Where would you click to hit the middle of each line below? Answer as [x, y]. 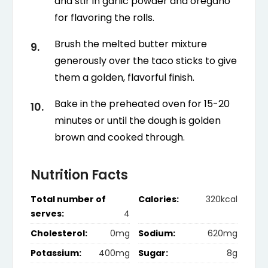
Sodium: [156, 233]
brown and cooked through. [120, 137]
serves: [47, 213]
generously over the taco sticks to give [146, 60]
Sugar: [153, 253]
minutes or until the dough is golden [138, 120]
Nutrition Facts [79, 175]
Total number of [68, 199]
